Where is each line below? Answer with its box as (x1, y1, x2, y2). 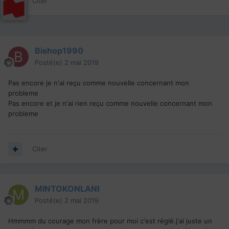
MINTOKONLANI (35, 184, 99, 194)
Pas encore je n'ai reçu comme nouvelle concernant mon (8, 79, 189, 87)
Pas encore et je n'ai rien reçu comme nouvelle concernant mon (8, 99, 212, 108)
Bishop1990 (35, 45, 83, 56)
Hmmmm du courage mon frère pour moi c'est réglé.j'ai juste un (8, 217, 212, 225)
